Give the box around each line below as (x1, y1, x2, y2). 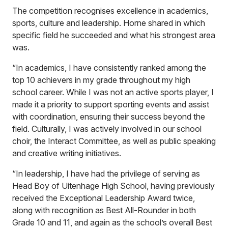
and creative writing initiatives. (12, 148, 121, 158)
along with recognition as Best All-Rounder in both (12, 205, 196, 215)
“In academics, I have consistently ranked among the (12, 63, 206, 73)
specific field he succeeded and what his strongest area (12, 30, 215, 40)
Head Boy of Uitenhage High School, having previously (12, 181, 215, 191)
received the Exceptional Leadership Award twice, (12, 193, 195, 203)
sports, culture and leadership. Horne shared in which (12, 18, 205, 28)
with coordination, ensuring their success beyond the (12, 111, 205, 122)
